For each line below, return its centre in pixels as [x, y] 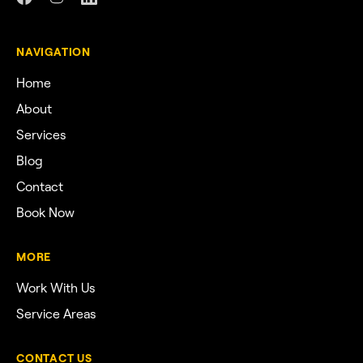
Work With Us [56, 288]
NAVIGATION [53, 51]
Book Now [45, 212]
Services [41, 135]
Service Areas [56, 314]
